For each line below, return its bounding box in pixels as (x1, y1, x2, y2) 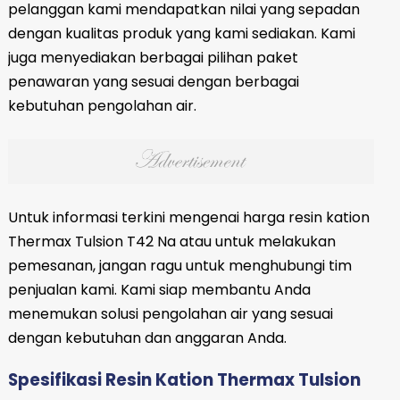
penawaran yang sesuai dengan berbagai (7, 71, 299, 93)
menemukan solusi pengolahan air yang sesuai (7, 303, 333, 324)
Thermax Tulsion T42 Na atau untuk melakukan (7, 230, 336, 252)
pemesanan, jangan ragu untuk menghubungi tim (7, 254, 352, 276)
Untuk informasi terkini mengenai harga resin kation (7, 206, 370, 228)
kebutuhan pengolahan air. (7, 96, 196, 117)
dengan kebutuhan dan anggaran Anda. (7, 327, 287, 348)
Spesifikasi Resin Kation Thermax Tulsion (7, 368, 361, 393)
